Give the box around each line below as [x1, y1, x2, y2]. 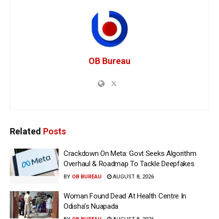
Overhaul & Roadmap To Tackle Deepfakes [64, 159, 195, 169]
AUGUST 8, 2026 [111, 174, 154, 180]
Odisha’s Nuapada [64, 201, 119, 211]
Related [10, 126, 41, 137]
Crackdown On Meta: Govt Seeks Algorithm [64, 149, 197, 158]
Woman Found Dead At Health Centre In [64, 191, 187, 200]
